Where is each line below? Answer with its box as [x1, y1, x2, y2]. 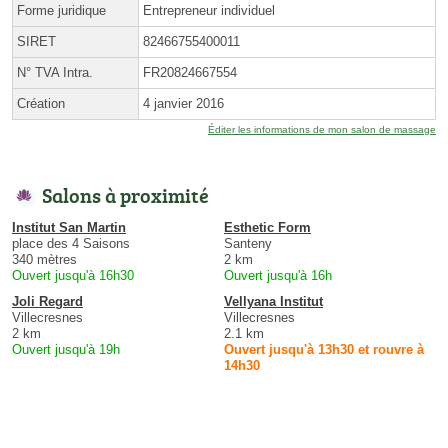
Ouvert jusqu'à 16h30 [12, 267, 134, 283]
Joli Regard [12, 293, 83, 309]
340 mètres [12, 251, 77, 267]
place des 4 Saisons [12, 235, 130, 251]
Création [17, 95, 65, 111]
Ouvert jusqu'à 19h [12, 341, 120, 357]
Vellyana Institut [224, 293, 323, 309]
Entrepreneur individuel [143, 2, 275, 18]
